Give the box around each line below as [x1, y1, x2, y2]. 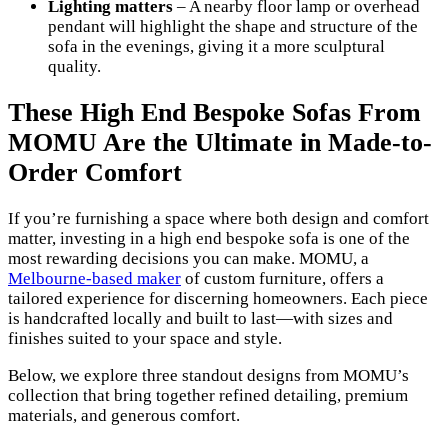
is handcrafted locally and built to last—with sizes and [8, 309, 393, 329]
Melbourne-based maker [8, 269, 181, 289]
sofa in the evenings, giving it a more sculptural [48, 36, 385, 56]
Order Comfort [8, 158, 182, 188]
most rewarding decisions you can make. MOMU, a [8, 249, 369, 269]
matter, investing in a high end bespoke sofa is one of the [8, 229, 410, 249]
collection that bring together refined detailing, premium [8, 386, 408, 406]
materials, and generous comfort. [8, 406, 240, 426]
